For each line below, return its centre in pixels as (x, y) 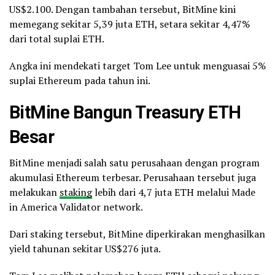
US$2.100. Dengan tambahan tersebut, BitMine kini (122, 10)
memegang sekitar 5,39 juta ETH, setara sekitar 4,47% (130, 24)
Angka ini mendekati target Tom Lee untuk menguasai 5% (137, 66)
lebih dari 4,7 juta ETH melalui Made (174, 192)
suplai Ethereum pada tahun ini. (80, 81)
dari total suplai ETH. (57, 39)
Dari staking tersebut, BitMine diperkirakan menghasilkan (137, 234)
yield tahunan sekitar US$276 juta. (85, 249)
